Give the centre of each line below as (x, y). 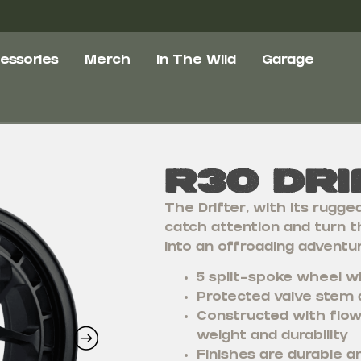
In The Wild (196, 61)
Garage (288, 61)
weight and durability (272, 337)
